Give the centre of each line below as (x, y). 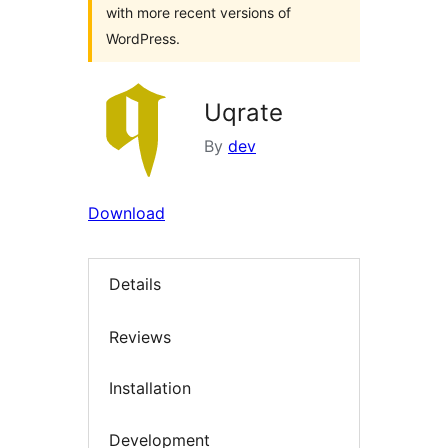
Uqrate (243, 112)
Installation (150, 388)
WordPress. (143, 38)
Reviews (140, 336)
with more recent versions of (198, 12)
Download (126, 213)
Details (135, 284)
